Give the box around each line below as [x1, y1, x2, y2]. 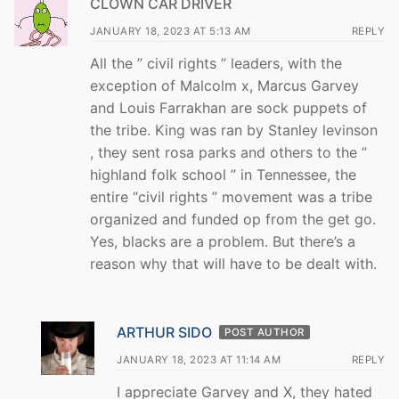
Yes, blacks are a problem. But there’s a [90, 232, 355, 251]
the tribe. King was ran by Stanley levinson [90, 121, 378, 140]
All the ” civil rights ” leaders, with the [90, 54, 342, 73]
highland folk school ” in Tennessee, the [90, 166, 356, 184]
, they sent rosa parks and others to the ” [90, 143, 367, 162]
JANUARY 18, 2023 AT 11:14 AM [117, 353, 281, 366]
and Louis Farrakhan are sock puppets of [90, 99, 367, 118]
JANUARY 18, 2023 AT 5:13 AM [90, 25, 251, 38]
